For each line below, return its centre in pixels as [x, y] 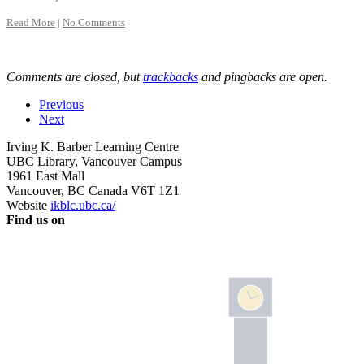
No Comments [94, 22]
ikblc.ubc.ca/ [83, 205]
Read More [31, 22]
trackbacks [171, 77]
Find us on [36, 220]
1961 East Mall [45, 176]
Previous [61, 104]
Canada [108, 191]
